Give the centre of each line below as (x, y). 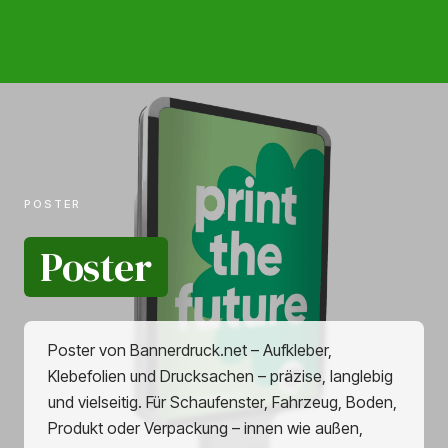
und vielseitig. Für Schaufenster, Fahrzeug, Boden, (222, 402)
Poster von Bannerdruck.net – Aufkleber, (190, 350)
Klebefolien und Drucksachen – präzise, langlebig (220, 376)
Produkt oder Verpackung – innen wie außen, (205, 428)
